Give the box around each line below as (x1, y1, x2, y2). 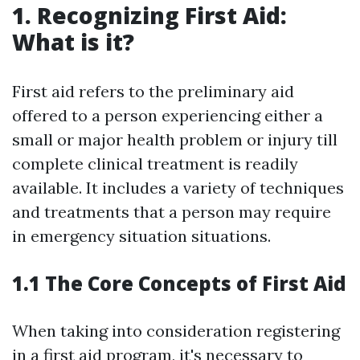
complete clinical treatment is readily (12, 153, 298, 174)
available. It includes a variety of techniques (12, 178, 344, 198)
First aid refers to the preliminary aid (12, 81, 294, 101)
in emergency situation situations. (12, 226, 271, 246)
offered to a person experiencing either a (12, 105, 323, 125)
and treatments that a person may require (12, 202, 331, 222)
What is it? (12, 27, 134, 57)
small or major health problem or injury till (12, 129, 337, 149)
